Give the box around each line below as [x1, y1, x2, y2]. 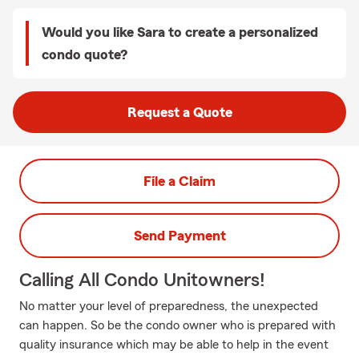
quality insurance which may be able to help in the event [19, 338, 329, 351]
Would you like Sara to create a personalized [42, 25, 318, 39]
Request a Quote [127, 105, 232, 119]
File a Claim [143, 174, 216, 188]
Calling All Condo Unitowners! [19, 271, 265, 290]
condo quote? [42, 47, 127, 62]
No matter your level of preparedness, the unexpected [19, 300, 318, 313]
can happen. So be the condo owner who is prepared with [19, 319, 336, 332]
